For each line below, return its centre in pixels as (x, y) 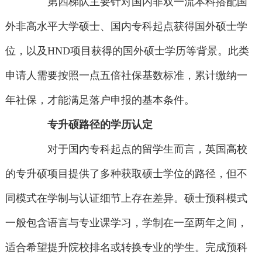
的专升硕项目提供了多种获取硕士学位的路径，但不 (126, 174)
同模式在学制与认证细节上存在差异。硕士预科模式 (126, 199)
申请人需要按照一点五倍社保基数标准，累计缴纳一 (126, 76)
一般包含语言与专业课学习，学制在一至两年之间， (126, 223)
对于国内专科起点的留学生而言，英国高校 (137, 149)
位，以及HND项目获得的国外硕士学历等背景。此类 (127, 51)
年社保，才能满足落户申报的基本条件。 (100, 100)
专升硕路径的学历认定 (100, 125)
